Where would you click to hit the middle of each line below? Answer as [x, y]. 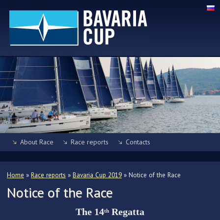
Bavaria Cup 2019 [97, 175]
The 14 [90, 211]
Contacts [138, 142]
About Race [37, 142]
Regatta [127, 211]
